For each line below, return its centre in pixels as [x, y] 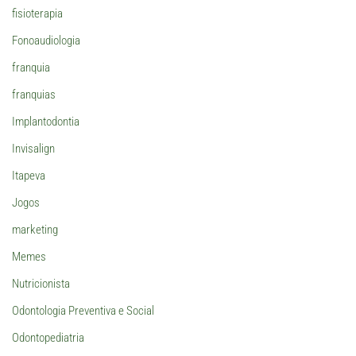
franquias [34, 95]
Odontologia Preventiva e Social [83, 311]
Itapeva [29, 176]
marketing [35, 230]
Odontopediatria [48, 338]
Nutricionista [41, 284]
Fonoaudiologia [46, 41]
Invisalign [33, 149]
